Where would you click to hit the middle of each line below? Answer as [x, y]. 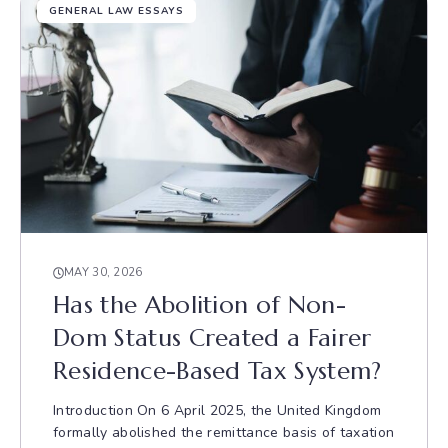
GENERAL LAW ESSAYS [116, 11]
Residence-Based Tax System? [217, 371]
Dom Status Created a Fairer [212, 338]
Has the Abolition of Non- [200, 305]
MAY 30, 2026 [103, 272]
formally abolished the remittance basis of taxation [224, 432]
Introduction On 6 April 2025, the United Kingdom [217, 410]
